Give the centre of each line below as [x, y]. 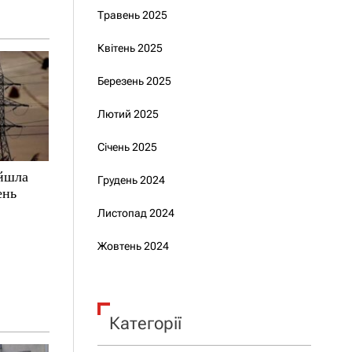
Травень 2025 [132, 15]
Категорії [145, 323]
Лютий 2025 [128, 114]
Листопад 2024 [136, 213]
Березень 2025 [134, 81]
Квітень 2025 [130, 48]
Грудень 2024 [131, 180]
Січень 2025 [127, 147]
